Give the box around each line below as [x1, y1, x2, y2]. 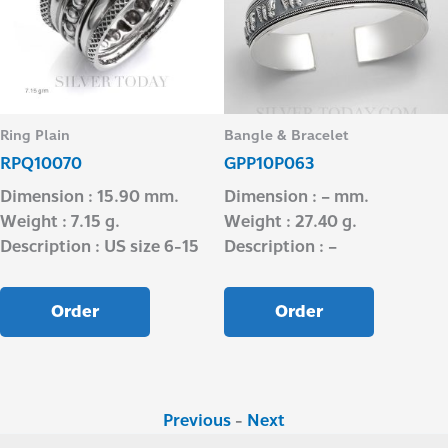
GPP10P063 [224, 150, 315, 176]
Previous [163, 407, 231, 433]
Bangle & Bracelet [224, 125, 349, 147]
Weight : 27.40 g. [224, 208, 357, 234]
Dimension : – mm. [224, 183, 369, 209]
